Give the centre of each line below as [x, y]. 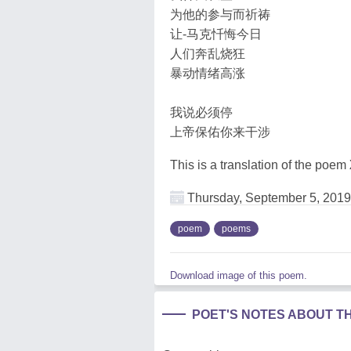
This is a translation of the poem [260, 165]
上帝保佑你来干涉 [220, 132]
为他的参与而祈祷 [220, 14]
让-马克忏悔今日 [216, 34]
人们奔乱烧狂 [208, 54]
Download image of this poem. [239, 275]
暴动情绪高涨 [208, 73]
